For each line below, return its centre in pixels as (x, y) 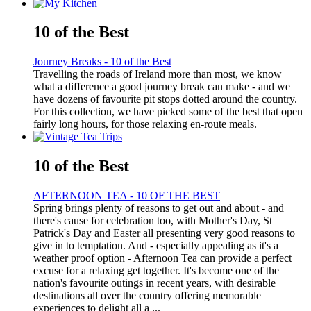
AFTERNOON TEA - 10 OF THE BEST (127, 196)
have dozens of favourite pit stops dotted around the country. (165, 99)
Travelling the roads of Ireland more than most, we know (158, 74)
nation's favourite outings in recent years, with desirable (154, 283)
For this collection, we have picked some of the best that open (168, 112)
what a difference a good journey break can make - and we (162, 87)
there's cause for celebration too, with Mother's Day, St (153, 221)
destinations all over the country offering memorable (147, 296)
